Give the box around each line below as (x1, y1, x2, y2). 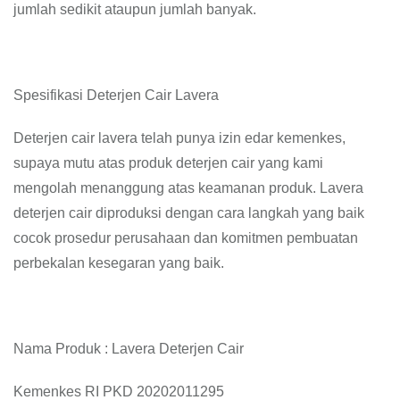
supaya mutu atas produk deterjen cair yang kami (13, 155, 323, 171)
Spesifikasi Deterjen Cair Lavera (13, 87, 219, 103)
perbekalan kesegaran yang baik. (13, 255, 224, 271)
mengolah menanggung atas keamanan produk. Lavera (13, 180, 363, 196)
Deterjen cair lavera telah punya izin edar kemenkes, (13, 130, 346, 146)
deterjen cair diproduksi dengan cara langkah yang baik (13, 205, 364, 221)
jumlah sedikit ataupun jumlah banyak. (13, 2, 256, 17)
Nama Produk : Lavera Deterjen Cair (13, 341, 244, 356)
